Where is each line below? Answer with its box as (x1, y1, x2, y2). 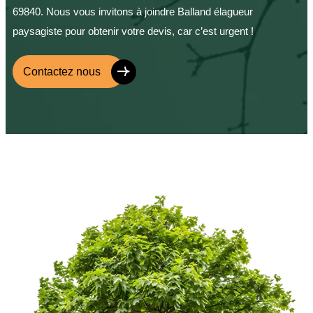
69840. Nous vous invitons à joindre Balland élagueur (13, 6, 253, 18)
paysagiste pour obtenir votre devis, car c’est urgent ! (13, 25, 254, 38)
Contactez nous (23, 66, 101, 78)
